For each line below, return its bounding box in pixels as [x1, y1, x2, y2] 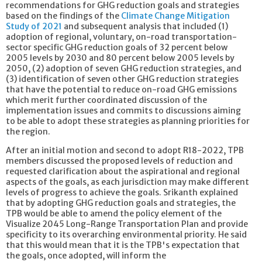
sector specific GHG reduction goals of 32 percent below [6, 42, 227, 53]
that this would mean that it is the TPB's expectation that [6, 239, 240, 250]
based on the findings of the [6, 10, 121, 21]
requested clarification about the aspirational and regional [6, 166, 240, 177]
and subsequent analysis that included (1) [62, 20, 228, 32]
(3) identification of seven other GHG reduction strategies [6, 73, 239, 84]
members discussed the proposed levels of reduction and [6, 155, 233, 166]
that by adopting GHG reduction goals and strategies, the [6, 197, 236, 208]
